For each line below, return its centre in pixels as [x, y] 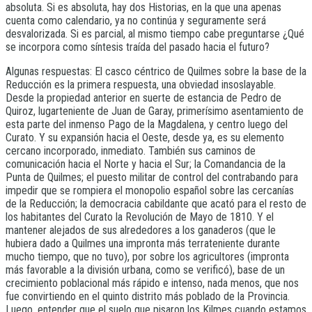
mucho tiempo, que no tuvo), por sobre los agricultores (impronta [147, 257]
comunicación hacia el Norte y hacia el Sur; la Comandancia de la [146, 164]
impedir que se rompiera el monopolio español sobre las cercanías [150, 191]
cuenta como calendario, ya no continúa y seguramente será [136, 21]
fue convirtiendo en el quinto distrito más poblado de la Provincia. [148, 297]
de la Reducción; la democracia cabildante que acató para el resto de [156, 204]
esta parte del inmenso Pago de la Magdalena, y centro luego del [147, 125]
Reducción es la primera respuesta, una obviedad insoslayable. [141, 85]
